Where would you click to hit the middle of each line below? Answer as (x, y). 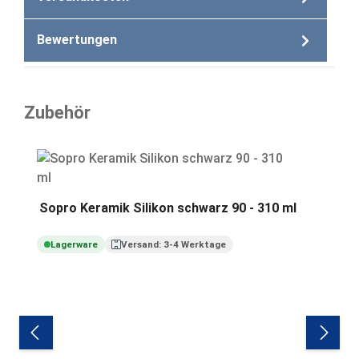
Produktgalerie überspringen (107, 144)
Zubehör (57, 112)
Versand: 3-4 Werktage (174, 244)
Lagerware (74, 244)
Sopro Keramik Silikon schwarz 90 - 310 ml (167, 208)
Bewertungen (77, 40)
